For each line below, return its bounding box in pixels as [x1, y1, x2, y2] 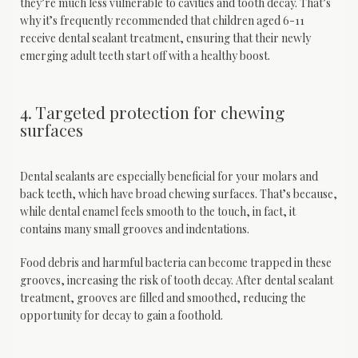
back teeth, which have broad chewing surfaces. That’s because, [20, 186, 337, 202]
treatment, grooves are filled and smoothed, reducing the [20, 290, 306, 306]
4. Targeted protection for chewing [20, 100, 284, 123]
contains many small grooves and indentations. [20, 221, 252, 237]
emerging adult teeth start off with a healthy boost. [20, 48, 270, 64]
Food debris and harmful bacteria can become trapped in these [20, 255, 332, 271]
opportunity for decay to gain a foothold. [20, 308, 223, 324]
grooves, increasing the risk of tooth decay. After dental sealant [20, 272, 333, 288]
